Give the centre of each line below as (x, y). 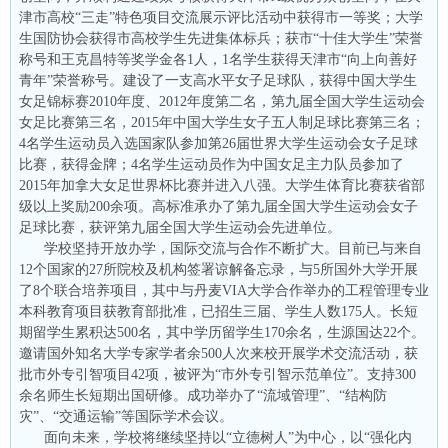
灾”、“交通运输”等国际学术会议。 (126, 416)
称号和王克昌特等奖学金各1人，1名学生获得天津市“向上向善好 (218, 59)
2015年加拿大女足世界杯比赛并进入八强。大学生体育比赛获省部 (222, 185)
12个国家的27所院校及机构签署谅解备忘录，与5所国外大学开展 (218, 269)
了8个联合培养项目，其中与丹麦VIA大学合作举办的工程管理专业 (224, 290)
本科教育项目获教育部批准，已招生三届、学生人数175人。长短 (218, 311)
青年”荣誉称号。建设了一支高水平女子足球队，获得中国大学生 (218, 80)
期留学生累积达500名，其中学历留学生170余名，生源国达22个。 (222, 332)
